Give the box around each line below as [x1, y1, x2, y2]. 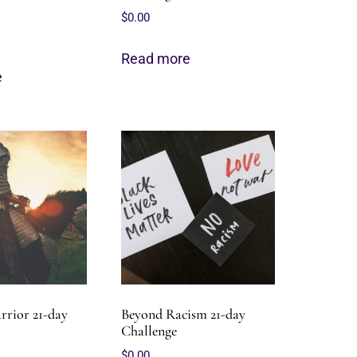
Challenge [121, 322, 178, 340]
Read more [121, 50, 191, 67]
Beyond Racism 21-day [121, 305, 246, 324]
